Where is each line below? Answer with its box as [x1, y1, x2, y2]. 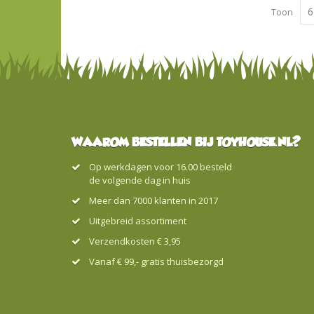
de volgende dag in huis [89, 173, 191, 186]
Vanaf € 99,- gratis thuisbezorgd [89, 254, 224, 268]
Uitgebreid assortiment [89, 214, 186, 227]
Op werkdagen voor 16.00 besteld [89, 160, 232, 173]
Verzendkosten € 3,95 [89, 234, 181, 247]
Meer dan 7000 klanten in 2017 [89, 193, 218, 207]
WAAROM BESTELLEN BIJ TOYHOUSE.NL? [71, 137, 301, 149]
